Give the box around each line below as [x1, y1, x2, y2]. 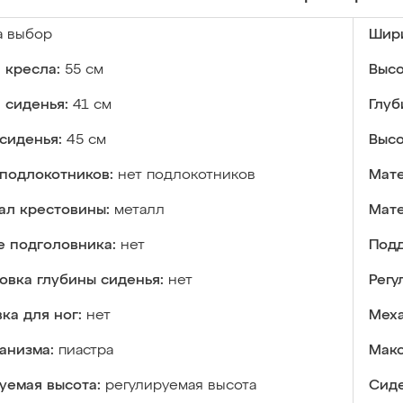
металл [114, 203, 165, 218]
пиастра [58, 344, 113, 358]
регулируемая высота [105, 379, 256, 393]
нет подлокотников [118, 168, 255, 183]
